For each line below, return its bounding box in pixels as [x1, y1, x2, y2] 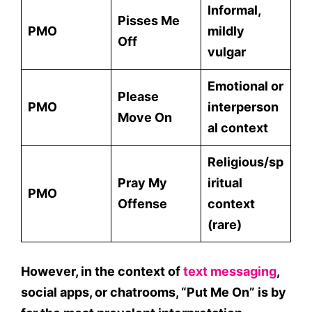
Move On [118, 110, 172, 125]
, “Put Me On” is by [175, 285, 286, 299]
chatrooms [110, 285, 175, 299]
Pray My [118, 175, 167, 190]
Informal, [208, 3, 261, 17]
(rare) [208, 217, 242, 232]
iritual [208, 175, 242, 190]
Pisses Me [118, 13, 180, 28]
